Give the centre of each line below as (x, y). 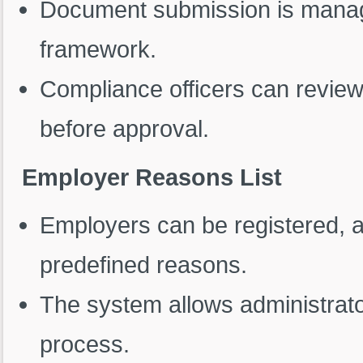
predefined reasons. (143, 265)
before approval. (124, 129)
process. (84, 344)
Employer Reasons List (152, 177)
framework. (98, 49)
